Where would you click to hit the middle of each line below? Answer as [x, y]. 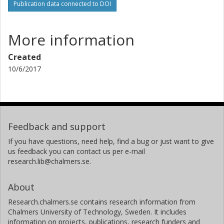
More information [71, 39]
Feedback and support [57, 126]
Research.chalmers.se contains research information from [102, 201]
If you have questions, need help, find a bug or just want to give [111, 141]
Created [24, 57]
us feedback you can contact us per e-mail [76, 151]
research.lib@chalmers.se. [49, 161]
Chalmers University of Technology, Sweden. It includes [97, 211]
